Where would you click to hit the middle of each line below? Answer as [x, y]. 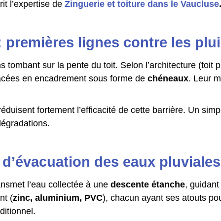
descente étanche [148, 184]
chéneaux [168, 78]
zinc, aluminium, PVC [58, 198]
